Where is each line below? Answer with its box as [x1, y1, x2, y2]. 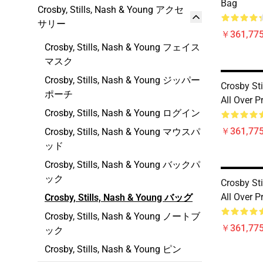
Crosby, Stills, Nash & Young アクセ [38, 4, 184, 15]
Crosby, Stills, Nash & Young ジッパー [45, 75, 200, 86]
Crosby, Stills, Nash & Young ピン [45, 244, 181, 255]
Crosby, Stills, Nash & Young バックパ [45, 159, 200, 170]
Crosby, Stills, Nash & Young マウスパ [45, 126, 200, 137]
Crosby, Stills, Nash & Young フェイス [45, 42, 200, 53]
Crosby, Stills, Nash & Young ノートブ [45, 211, 200, 222]
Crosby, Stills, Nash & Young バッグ [45, 192, 193, 203]
